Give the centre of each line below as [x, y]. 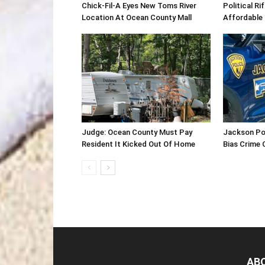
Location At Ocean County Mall [137, 17]
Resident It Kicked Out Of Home [138, 144]
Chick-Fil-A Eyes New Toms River [139, 6]
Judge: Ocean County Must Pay [137, 132]
